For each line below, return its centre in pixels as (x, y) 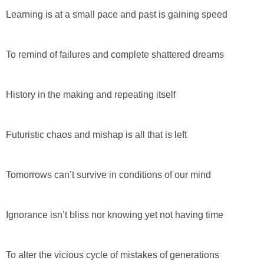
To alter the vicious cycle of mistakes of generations (113, 255)
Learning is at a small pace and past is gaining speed (117, 15)
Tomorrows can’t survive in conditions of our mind (108, 175)
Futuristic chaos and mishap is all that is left (96, 135)
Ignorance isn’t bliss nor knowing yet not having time (115, 215)
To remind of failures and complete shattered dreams (115, 55)
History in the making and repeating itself (91, 95)
